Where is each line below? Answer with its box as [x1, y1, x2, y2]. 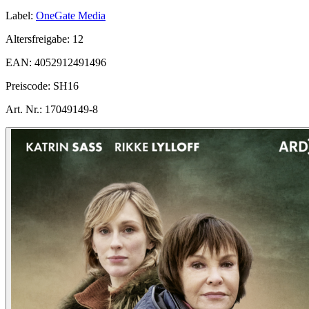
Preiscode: [6, 79, 53, 92]
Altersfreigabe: [6, 32, 72, 45]
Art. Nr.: [6, 103, 42, 115]
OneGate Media [36, 9, 106, 21]
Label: [6, 9, 33, 21]
